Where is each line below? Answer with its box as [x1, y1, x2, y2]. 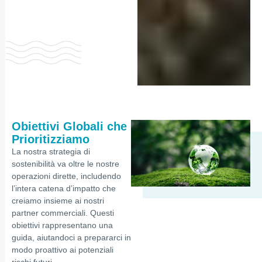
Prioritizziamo [12, 132, 89, 146]
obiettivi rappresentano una [12, 220, 113, 230]
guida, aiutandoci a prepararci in [12, 232, 131, 242]
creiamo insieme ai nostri [12, 195, 104, 205]
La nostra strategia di [12, 146, 90, 156]
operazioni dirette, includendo [12, 171, 121, 181]
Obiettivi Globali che [12, 119, 127, 133]
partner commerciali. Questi [12, 208, 114, 218]
